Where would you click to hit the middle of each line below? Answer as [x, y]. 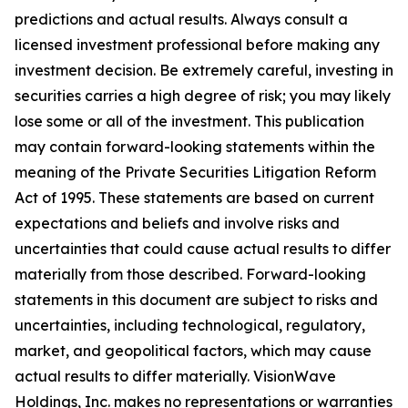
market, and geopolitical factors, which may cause [193, 351]
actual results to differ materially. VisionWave [175, 376]
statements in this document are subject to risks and [196, 300]
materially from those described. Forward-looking [190, 274]
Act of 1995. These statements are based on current [194, 198]
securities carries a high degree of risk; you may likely [203, 96]
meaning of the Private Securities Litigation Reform [195, 172]
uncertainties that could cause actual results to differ [203, 249]
